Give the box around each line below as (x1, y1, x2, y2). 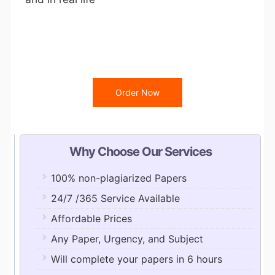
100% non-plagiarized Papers (50, 172, 187, 185)
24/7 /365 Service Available (50, 192, 180, 205)
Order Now (115, 87, 160, 98)
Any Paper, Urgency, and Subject (50, 233, 203, 246)
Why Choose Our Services (69, 144, 212, 160)
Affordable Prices (50, 212, 132, 225)
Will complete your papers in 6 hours (50, 253, 222, 266)
